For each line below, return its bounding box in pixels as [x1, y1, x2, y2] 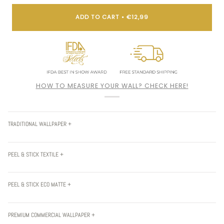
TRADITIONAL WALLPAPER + [8, 119, 71, 127]
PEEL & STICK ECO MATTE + [8, 180, 71, 188]
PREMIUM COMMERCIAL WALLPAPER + [8, 211, 95, 219]
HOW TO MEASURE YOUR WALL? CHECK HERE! [35, 81, 188, 90]
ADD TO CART [75, 13, 119, 21]
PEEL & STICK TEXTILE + [8, 150, 63, 158]
